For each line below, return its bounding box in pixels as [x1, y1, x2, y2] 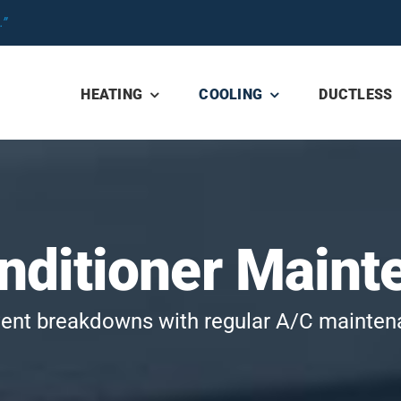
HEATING [81, 86, 143, 103]
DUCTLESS [319, 86, 393, 103]
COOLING [199, 86, 263, 103]
